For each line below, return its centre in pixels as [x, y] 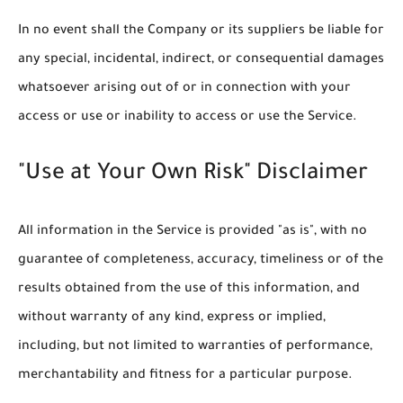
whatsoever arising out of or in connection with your [184, 90]
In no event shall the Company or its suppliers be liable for [201, 32]
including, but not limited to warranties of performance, [195, 347]
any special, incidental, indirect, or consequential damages [201, 61]
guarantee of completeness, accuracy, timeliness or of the [201, 260]
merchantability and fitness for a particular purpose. [185, 376]
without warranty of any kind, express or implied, [172, 318]
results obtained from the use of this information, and [189, 289]
